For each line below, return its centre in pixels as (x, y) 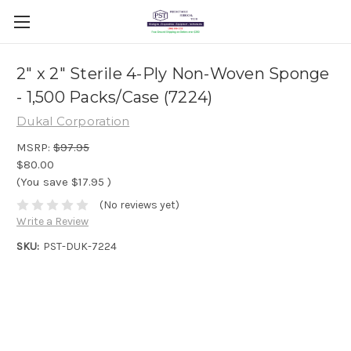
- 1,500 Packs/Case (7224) (115, 98)
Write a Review (52, 222)
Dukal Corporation (73, 121)
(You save (42, 181)
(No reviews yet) (139, 205)
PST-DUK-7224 (80, 247)
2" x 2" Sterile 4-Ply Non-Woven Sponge (173, 74)
